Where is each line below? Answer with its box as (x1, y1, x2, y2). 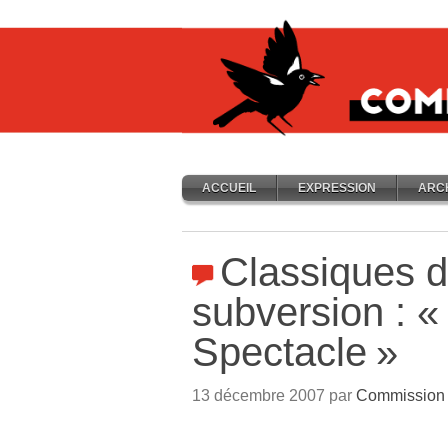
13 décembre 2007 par (192, 387, 356, 404)
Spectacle (192, 330, 367, 374)
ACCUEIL (202, 181, 256, 195)
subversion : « (192, 290, 439, 334)
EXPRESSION (298, 181, 376, 195)
